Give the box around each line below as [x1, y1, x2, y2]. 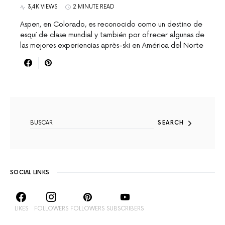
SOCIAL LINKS [10, 169, 50, 176]
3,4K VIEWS [28, 4, 57, 10]
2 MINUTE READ [73, 4, 115, 10]
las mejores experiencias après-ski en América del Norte [20, 41, 203, 50]
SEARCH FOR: [10, 97, 46, 103]
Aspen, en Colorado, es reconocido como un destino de [20, 20, 202, 29]
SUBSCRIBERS [106, 205, 144, 212]
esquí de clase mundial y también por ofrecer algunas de [20, 31, 204, 39]
